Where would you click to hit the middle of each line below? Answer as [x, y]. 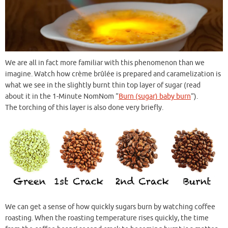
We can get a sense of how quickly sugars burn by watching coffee [110, 207]
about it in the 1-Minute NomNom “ [62, 96]
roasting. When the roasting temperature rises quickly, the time [107, 218]
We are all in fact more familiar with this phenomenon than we [105, 63]
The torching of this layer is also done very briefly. [84, 107]
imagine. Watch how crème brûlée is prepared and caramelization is [113, 74]
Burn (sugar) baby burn [155, 96]
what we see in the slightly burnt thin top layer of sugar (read [103, 85]
